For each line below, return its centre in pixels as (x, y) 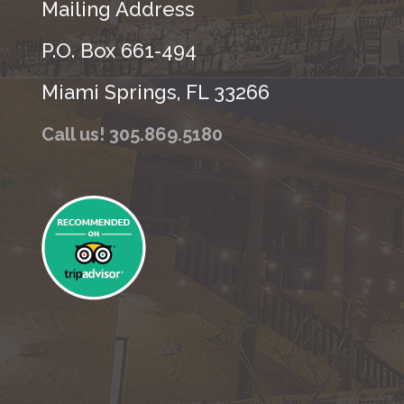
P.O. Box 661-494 (119, 50)
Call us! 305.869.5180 (132, 134)
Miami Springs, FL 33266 (156, 92)
